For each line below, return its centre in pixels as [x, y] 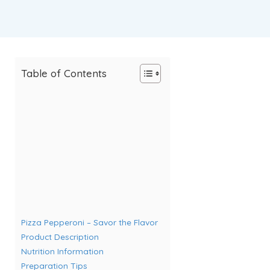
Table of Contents [64, 73]
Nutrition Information [62, 251]
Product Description [60, 237]
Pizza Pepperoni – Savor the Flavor [89, 222]
